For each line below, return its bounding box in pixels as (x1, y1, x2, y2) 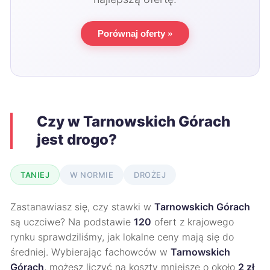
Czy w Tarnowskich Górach (37, 113, 230, 130)
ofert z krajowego (151, 216, 234, 228)
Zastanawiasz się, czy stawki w (10, 201, 154, 213)
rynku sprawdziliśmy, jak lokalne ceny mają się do (10, 231, 234, 243)
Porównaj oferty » (98, 28, 172, 39)
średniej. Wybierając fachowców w (10, 246, 171, 258)
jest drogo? (37, 131, 117, 148)
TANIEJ (20, 170, 49, 180)
